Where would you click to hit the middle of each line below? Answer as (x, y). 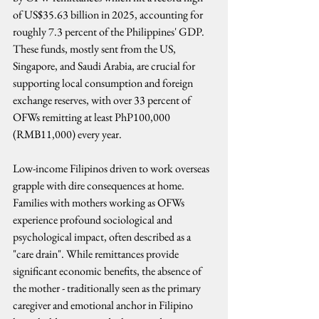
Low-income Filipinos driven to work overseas (112, 168)
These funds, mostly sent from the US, (95, 49)
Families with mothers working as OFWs (100, 203)
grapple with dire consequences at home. (100, 185)
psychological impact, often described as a (103, 237)
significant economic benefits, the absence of (108, 271)
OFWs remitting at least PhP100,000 (93, 117)
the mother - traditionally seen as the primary (108, 288)
